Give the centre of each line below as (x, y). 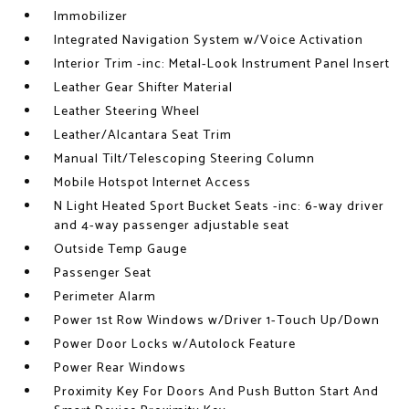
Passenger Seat (103, 273)
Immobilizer (91, 17)
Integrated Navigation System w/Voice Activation (209, 41)
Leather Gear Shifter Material (144, 88)
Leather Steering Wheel (127, 112)
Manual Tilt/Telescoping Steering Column (185, 159)
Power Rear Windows (121, 368)
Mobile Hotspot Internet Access (153, 183)
